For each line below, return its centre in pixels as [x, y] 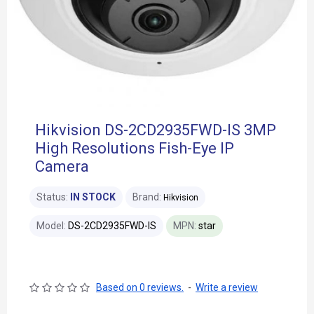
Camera [62, 166]
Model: [51, 226]
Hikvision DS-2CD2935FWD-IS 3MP [156, 130]
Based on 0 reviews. [140, 287]
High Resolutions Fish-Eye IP [135, 148]
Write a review [227, 287]
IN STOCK [93, 197]
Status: [52, 197]
